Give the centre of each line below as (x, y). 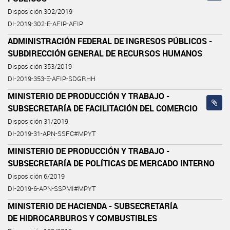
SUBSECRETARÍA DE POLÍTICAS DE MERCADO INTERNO (111, 163)
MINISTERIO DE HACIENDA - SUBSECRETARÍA (93, 206)
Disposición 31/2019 (38, 121)
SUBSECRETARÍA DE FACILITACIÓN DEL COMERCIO (103, 108)
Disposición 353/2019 (40, 66)
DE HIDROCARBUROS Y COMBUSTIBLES (82, 218)
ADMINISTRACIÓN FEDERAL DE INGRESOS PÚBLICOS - (110, 41)
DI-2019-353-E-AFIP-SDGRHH (52, 79)
